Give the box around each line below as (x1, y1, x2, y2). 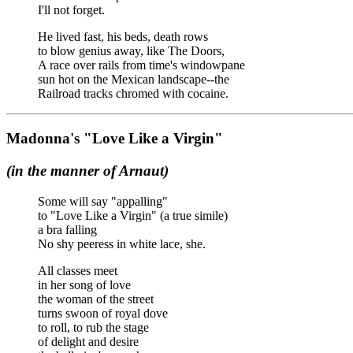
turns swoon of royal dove (38, 306, 168, 320)
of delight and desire (38, 334, 139, 348)
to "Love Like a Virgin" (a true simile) (38, 208, 228, 222)
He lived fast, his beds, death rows (38, 30, 208, 44)
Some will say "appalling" (38, 194, 168, 208)
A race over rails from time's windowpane (38, 58, 245, 72)
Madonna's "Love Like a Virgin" (6, 130, 223, 147)
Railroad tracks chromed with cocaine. (38, 87, 229, 101)
